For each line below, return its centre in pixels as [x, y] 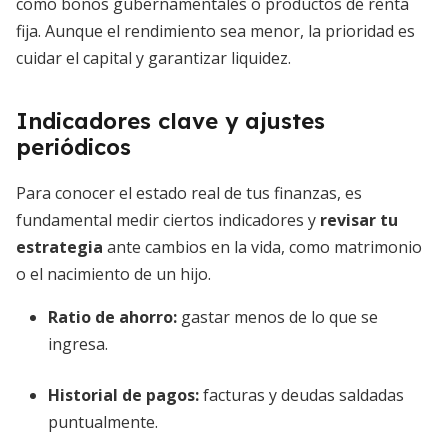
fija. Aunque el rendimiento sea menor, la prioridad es [215, 31]
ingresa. [78, 344]
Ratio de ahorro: [112, 317]
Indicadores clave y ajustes [170, 121]
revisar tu [359, 220]
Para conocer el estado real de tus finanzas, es [189, 193]
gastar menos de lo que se [277, 317]
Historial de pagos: [123, 395]
